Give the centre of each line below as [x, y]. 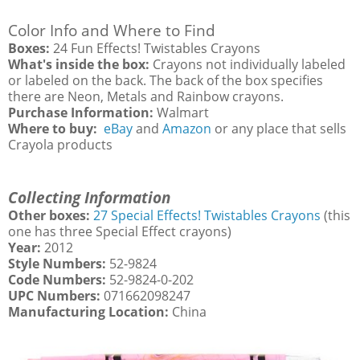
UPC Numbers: [56, 295]
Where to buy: [54, 128]
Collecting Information [89, 197]
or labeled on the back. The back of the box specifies [166, 80]
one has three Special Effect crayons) [120, 231]
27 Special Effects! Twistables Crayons [207, 215]
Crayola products [60, 144]
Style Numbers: [57, 263]
